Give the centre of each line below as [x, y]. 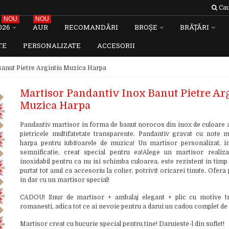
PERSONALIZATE [52, 45]
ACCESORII [116, 45]
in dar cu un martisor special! [64, 180]
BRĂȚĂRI [194, 27]
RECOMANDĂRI [91, 27]
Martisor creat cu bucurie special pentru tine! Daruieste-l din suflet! [122, 224]
